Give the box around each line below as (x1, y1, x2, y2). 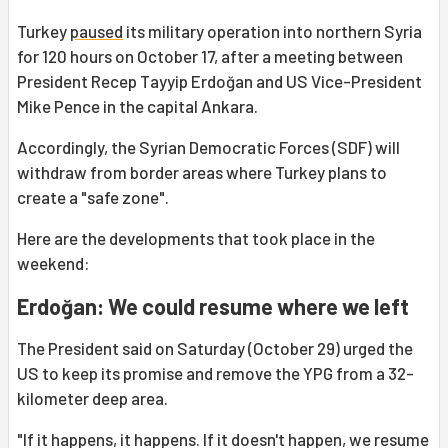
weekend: (17, 253, 90, 274)
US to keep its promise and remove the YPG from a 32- (17, 363, 414, 384)
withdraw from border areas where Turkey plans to (17, 162, 387, 183)
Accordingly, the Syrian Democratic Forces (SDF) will (17, 137, 400, 158)
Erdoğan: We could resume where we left (17, 293, 409, 320)
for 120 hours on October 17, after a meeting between (17, 46, 403, 67)
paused (70, 21, 123, 42)
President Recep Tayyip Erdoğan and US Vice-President (17, 71, 422, 92)
